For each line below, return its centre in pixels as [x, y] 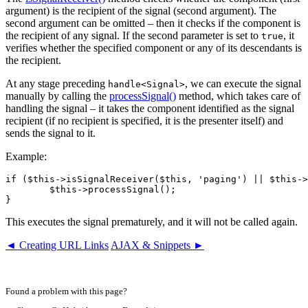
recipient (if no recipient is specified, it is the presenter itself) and [144, 121]
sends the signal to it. [51, 133]
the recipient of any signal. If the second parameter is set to [133, 36]
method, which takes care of [238, 96]
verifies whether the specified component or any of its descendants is [154, 48]
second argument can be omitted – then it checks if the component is [153, 23]
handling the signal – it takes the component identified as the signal [150, 109]
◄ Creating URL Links [57, 245]
